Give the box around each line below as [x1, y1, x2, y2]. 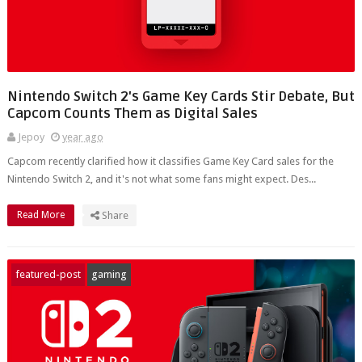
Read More [16, 209, 67, 221]
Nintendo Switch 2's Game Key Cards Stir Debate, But [6, 88, 355, 105]
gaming [90, 268, 127, 280]
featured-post [15, 268, 81, 280]
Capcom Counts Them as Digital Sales [6, 105, 258, 122]
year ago [61, 131, 103, 143]
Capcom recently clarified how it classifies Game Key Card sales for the [6, 155, 334, 167]
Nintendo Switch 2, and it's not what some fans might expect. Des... [6, 173, 316, 185]
